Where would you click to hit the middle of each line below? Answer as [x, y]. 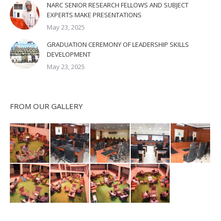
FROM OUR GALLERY [46, 106]
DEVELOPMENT [69, 54]
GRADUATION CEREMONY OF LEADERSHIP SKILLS [118, 44]
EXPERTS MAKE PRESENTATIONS [94, 15]
